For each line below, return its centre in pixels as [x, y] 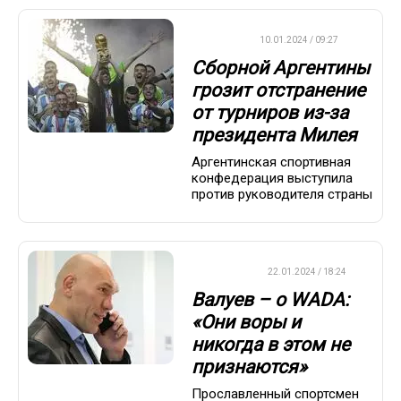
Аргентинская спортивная [271, 162]
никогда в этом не [271, 344]
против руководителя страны [282, 195]
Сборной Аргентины [281, 68]
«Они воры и [246, 322]
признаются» [249, 367]
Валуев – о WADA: [270, 299]
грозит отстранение [278, 90]
